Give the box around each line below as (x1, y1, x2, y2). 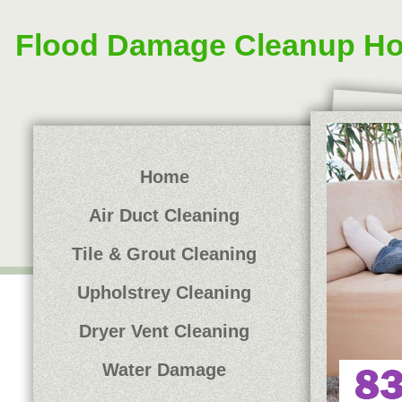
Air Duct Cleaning (89, 205, 240, 225)
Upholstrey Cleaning (77, 283, 251, 302)
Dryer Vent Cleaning (79, 321, 249, 341)
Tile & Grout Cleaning (72, 244, 257, 264)
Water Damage (102, 360, 226, 380)
